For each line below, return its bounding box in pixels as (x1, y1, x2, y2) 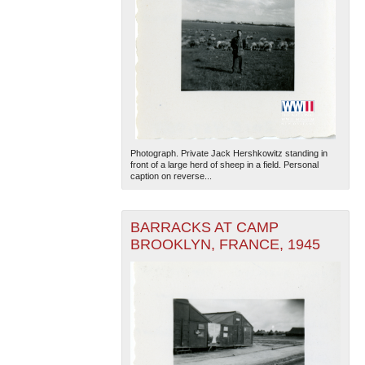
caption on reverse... (130, 170, 212, 181)
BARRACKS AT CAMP (130, 218, 279, 235)
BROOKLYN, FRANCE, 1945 (130, 235, 320, 253)
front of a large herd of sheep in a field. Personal (130, 159, 319, 169)
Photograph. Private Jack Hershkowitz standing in (130, 147, 328, 158)
